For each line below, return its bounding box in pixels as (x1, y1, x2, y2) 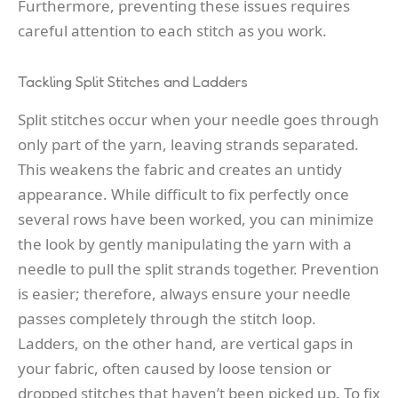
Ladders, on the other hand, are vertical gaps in (18, 333, 354, 354)
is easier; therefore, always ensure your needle (18, 283, 351, 305)
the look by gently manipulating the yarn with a (18, 234, 352, 255)
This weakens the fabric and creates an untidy (18, 159, 342, 180)
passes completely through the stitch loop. (18, 308, 316, 330)
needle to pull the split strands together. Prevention (18, 259, 379, 280)
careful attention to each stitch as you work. (18, 20, 327, 41)
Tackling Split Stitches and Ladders (18, 72, 248, 92)
